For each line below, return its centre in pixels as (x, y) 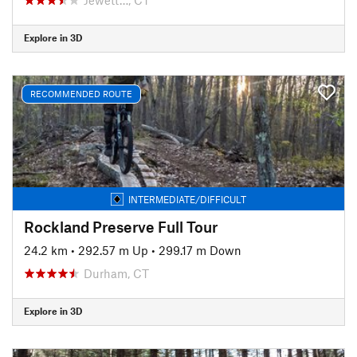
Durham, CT (116, 273)
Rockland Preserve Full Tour (121, 226)
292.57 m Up (113, 250)
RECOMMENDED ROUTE (81, 94)
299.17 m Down (200, 250)
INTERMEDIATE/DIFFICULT (187, 199)
